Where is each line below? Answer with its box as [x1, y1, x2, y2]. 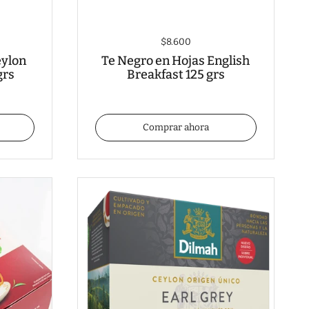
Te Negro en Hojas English [101, 52, 250, 68]
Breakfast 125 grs [126, 66, 225, 82]
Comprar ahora [142, 121, 209, 134]
